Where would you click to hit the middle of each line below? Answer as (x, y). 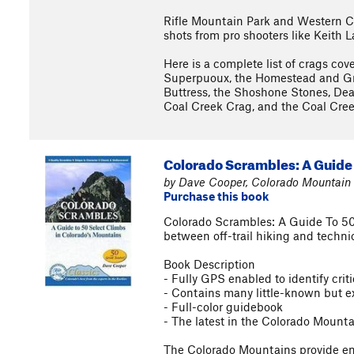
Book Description (209, 264)
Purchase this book (216, 196)
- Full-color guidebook (223, 307)
